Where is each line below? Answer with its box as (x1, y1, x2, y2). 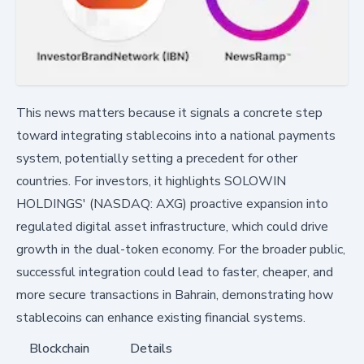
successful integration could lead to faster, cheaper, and (16, 263, 333, 282)
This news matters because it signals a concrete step (16, 104, 323, 123)
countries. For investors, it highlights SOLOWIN (16, 172, 286, 191)
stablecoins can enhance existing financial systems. (16, 309, 305, 327)
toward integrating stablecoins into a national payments (16, 127, 336, 145)
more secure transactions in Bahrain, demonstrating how (16, 286, 333, 305)
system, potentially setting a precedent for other (16, 149, 297, 168)
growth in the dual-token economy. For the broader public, (16, 240, 345, 259)
